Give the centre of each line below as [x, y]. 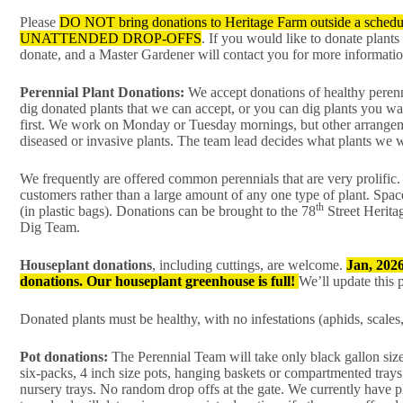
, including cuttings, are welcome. [249, 265]
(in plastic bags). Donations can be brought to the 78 [168, 211]
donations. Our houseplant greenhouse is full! [159, 282]
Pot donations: [64, 357]
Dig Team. [50, 228]
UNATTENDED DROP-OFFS [111, 39]
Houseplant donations [86, 265]
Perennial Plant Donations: [102, 93]
